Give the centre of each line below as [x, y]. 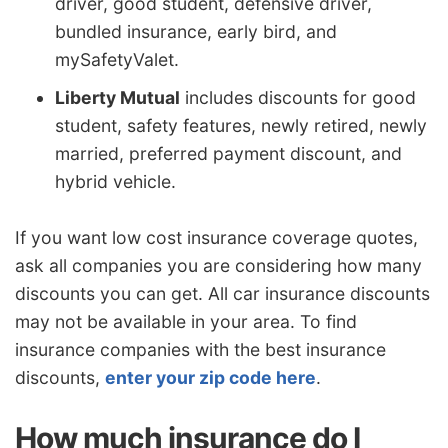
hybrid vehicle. [115, 182]
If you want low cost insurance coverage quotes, [216, 238]
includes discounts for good [298, 98]
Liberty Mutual [117, 98]
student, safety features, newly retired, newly [241, 126]
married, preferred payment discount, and [228, 154]
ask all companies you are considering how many [218, 266]
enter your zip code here [210, 378]
